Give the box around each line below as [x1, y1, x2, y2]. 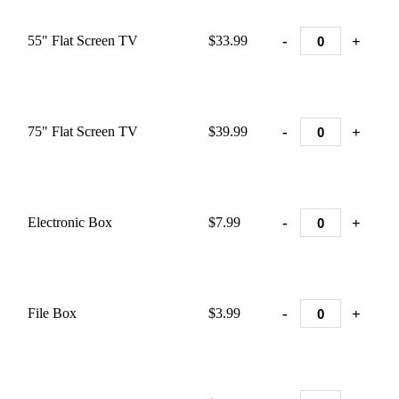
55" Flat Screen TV [28, 33, 138, 48]
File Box [28, 305, 77, 321]
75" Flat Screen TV [28, 124, 138, 139]
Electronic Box [28, 215, 112, 230]
